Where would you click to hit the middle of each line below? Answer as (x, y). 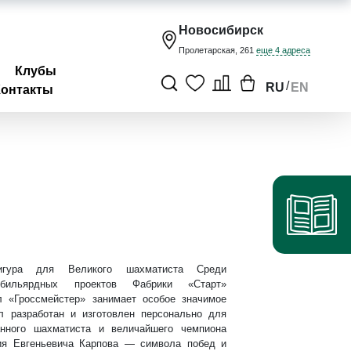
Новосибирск (221, 30)
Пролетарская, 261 (217, 50)
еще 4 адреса (283, 50)
